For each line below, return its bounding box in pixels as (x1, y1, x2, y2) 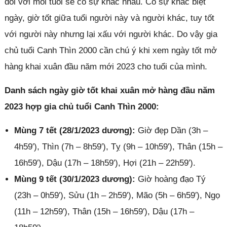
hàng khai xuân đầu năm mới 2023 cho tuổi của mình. (4, 61, 207, 71)
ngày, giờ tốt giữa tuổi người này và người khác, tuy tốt (4, 13, 214, 23)
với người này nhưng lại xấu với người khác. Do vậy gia (4, 29, 217, 39)
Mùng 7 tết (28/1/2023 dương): (14, 125, 138, 135)
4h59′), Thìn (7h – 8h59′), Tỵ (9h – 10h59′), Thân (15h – (14, 141, 222, 152)
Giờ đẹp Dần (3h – (137, 125, 208, 135)
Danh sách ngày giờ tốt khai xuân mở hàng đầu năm (4, 85, 215, 95)
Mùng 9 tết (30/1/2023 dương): (14, 174, 138, 184)
